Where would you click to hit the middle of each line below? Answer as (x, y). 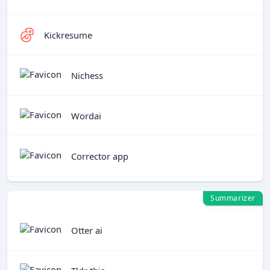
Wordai (86, 115)
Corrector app (100, 156)
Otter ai (87, 230)
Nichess (87, 75)
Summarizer (233, 198)
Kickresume (68, 35)
